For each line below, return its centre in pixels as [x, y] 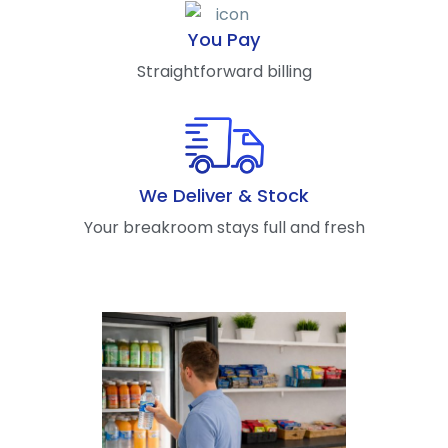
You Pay [224, 40]
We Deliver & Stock [224, 196]
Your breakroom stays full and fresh [224, 228]
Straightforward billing [224, 72]
